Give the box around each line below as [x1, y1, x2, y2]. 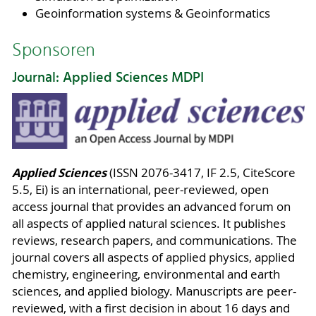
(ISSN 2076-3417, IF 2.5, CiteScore [106, 164, 296, 181]
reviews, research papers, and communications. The [11, 232, 297, 248]
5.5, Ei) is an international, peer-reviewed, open [11, 181, 269, 197]
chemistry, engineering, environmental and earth [11, 266, 280, 282]
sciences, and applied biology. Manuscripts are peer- [11, 283, 296, 299]
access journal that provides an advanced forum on [11, 198, 291, 214]
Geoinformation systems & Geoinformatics [35, 5, 270, 21]
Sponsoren [11, 35, 95, 66]
